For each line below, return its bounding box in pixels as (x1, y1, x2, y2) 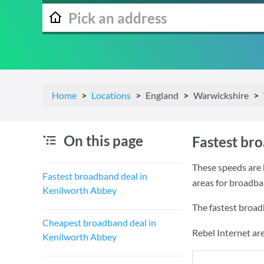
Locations (91, 90, 131, 101)
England (146, 90, 179, 101)
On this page (64, 132, 143, 149)
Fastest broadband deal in (42, 170, 147, 181)
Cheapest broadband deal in (42, 217, 156, 228)
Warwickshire (193, 90, 249, 101)
